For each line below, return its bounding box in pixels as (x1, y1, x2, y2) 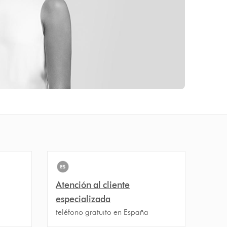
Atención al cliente (56, 179, 130, 191)
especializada (56, 193, 111, 205)
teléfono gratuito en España (56, 207, 149, 217)
